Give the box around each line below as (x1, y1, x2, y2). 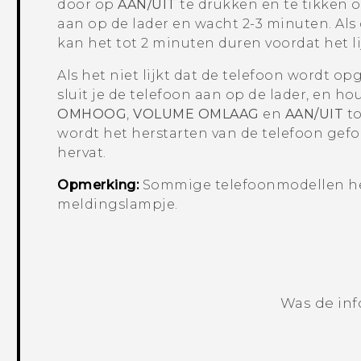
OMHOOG (57, 106, 127, 122)
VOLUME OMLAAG (133, 106, 259, 122)
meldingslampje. (57, 197, 178, 213)
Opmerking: (57, 177, 139, 193)
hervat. (57, 145, 106, 161)
